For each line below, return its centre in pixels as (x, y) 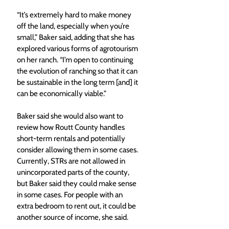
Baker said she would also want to (71, 116)
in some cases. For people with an (71, 194)
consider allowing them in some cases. (78, 150)
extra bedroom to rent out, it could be (77, 206)
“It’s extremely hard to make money (75, 15)
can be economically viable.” (62, 93)
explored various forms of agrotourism (78, 48)
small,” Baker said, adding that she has (76, 37)
